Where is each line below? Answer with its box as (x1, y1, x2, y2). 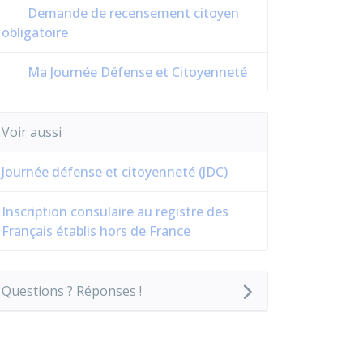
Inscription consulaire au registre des (2, 203, 228, 220)
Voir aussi (2, 123, 62, 141)
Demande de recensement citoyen (24, 4, 239, 22)
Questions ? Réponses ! (2, 282, 142, 300)
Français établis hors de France (2, 222, 190, 240)
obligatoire (2, 23, 68, 41)
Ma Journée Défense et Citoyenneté (24, 63, 247, 81)
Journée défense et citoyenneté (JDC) (2, 163, 228, 181)
